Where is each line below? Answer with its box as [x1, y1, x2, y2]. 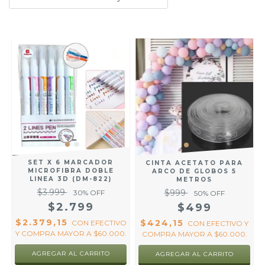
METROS [176, 176, 212, 183]
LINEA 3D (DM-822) [30, 175, 112, 183]
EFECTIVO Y [206, 219, 248, 228]
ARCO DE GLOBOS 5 [152, 167, 237, 175]
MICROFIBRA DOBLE [27, 167, 114, 175]
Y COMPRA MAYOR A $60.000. [15, 229, 127, 238]
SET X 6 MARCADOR [28, 159, 114, 167]
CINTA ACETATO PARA [146, 159, 243, 167]
